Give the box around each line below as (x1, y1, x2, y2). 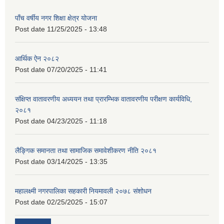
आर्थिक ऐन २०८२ (15, 54, 59, 63)
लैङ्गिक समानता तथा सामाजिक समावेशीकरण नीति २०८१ (15, 146, 156, 155)
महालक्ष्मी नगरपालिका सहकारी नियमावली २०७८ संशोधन (15, 187, 151, 195)
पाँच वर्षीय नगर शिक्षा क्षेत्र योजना (15, 14, 97, 22)
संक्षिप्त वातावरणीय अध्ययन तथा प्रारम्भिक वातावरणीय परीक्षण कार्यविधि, (15, 95, 192, 103)
